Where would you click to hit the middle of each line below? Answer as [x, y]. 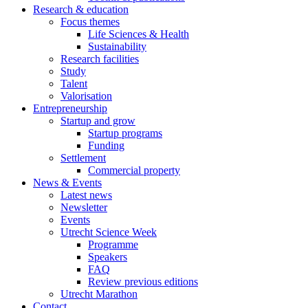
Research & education [81, 9]
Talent [74, 83]
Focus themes [90, 21]
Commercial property [134, 170]
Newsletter [84, 207]
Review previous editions [143, 281]
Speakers [108, 256]
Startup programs [125, 133]
